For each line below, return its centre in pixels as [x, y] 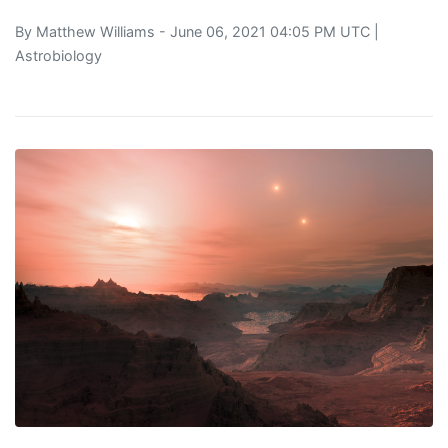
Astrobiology [58, 55]
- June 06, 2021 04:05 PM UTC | [267, 31]
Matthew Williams [95, 31]
